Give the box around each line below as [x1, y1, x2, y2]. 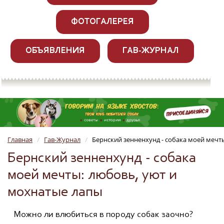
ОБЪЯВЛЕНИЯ [25, 46, 85, 55]
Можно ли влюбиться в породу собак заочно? [13, 210, 193, 220]
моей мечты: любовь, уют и [7, 168, 177, 183]
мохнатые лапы [7, 185, 102, 200]
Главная [7, 135, 32, 144]
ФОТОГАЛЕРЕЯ [70, 17, 134, 26]
